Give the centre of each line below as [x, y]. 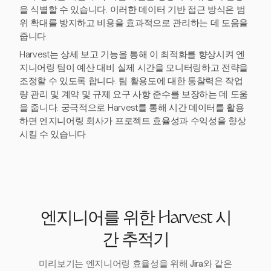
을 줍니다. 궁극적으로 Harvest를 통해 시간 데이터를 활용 [132, 108]
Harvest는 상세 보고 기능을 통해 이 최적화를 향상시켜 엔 [132, 54]
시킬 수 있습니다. [54, 134]
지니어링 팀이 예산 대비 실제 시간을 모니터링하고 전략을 [134, 68]
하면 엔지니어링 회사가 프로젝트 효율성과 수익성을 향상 [133, 121]
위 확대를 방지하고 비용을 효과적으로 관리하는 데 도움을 [134, 23]
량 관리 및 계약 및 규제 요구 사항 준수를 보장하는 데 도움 [134, 94]
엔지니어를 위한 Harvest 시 [135, 219]
